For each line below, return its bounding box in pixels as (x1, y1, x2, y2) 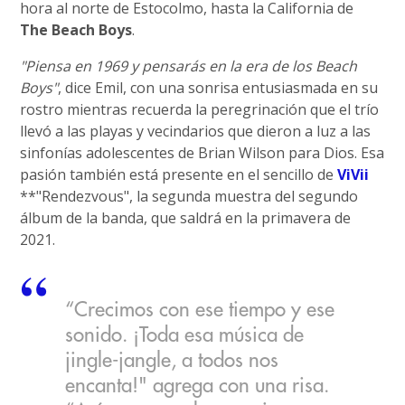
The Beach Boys (20, 20, 133, 40)
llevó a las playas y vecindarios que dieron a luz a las (20, 121, 372, 141)
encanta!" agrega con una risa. (65, 376, 330, 397)
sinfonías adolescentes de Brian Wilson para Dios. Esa (20, 143, 385, 163)
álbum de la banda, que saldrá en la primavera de (20, 208, 352, 228)
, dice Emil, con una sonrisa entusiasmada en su (58, 78, 379, 98)
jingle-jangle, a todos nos (65, 351, 279, 372)
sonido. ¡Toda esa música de (65, 325, 305, 346)
